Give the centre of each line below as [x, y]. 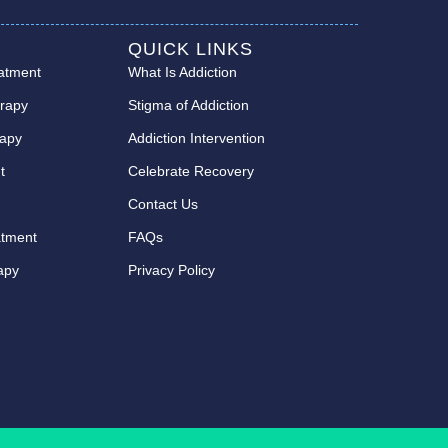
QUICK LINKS [191, 49]
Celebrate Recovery [191, 171]
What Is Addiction [183, 72]
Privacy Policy [172, 270]
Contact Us [163, 204]
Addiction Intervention [197, 138]
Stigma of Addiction [189, 105]
